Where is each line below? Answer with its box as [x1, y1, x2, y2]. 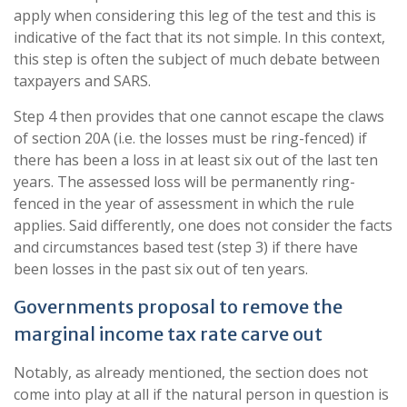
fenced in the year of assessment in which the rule [14, 194, 354, 213]
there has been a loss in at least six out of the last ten [14, 150, 378, 170]
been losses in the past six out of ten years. [14, 259, 308, 279]
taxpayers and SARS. [14, 71, 151, 91]
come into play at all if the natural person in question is [14, 384, 389, 404]
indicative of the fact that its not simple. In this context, [14, 27, 385, 47]
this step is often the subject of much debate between [14, 49, 380, 69]
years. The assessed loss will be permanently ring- [14, 172, 355, 192]
